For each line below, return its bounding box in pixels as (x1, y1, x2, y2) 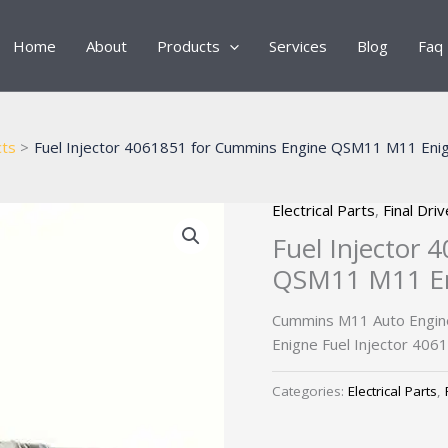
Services (268, 35, 327, 56)
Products (156, 35, 220, 56)
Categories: (272, 381, 348, 400)
